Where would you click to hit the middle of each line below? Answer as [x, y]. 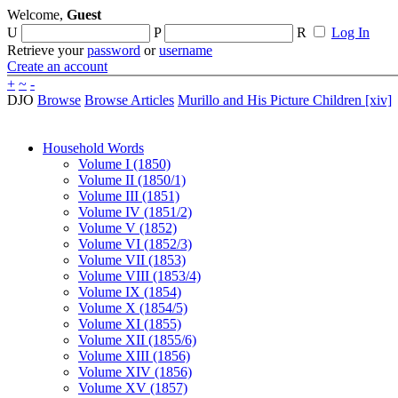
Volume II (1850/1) [132, 180]
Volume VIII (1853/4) [139, 276]
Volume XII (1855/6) [137, 340]
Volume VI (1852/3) [135, 244]
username [186, 50]
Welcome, [37, 15]
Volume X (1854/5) [133, 308]
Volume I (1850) [124, 164]
